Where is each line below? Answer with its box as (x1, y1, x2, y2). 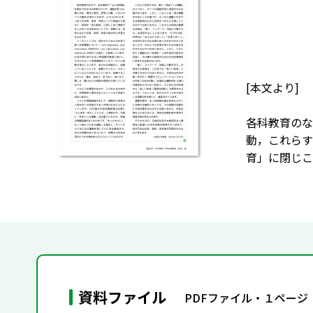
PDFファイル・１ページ (184, 289, 308, 306)
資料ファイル (78, 286, 166, 307)
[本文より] (246, 79, 299, 96)
